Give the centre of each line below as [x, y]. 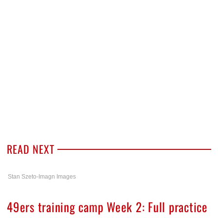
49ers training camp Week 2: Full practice [107, 207]
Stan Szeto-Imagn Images [42, 177]
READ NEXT [31, 149]
